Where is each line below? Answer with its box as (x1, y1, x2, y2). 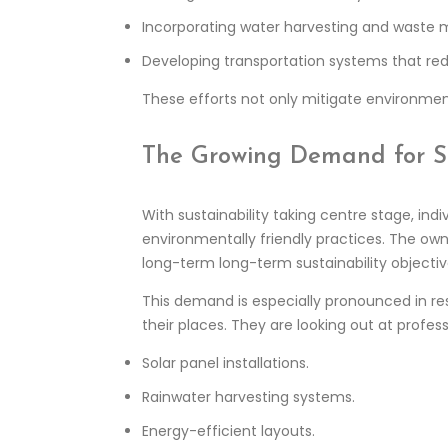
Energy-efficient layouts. (142, 421, 315, 442)
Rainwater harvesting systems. (142, 387, 355, 408)
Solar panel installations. (142, 353, 309, 374)
